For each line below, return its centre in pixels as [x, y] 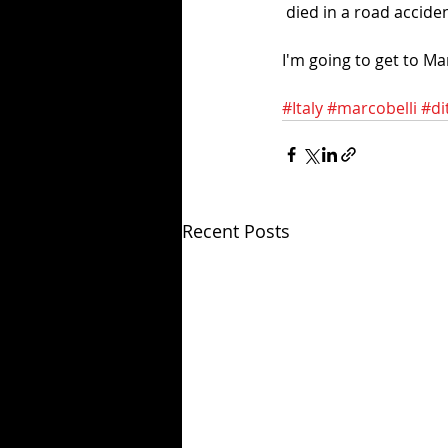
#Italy [302, 108]
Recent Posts [236, 231]
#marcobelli [372, 108]
